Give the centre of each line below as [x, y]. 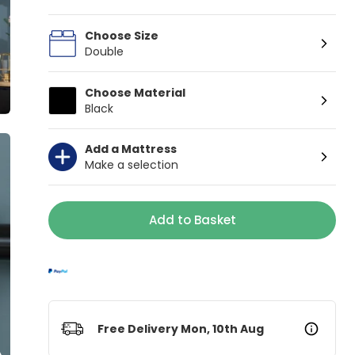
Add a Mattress [131, 149]
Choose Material [136, 92]
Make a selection [132, 165]
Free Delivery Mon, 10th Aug [181, 329]
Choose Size [122, 35]
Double [105, 51]
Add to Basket [192, 220]
